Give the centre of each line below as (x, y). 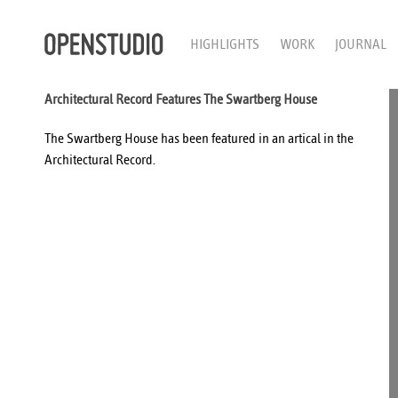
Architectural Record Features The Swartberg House (181, 99)
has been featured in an (223, 139)
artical (304, 139)
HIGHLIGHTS (225, 44)
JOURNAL (361, 44)
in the (337, 139)
